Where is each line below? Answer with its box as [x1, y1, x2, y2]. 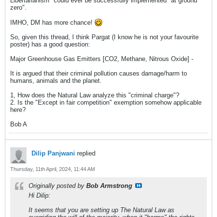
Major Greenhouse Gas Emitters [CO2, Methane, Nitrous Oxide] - [10, 55, 193, 62]
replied [75, 150, 95, 157]
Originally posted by [29, 182, 86, 189]
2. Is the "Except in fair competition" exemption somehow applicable [10, 99, 201, 106]
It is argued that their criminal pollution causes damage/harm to [10, 70, 187, 77]
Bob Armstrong [86, 182, 132, 189]
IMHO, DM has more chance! [10, 19, 94, 26]
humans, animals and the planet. [10, 77, 102, 84]
